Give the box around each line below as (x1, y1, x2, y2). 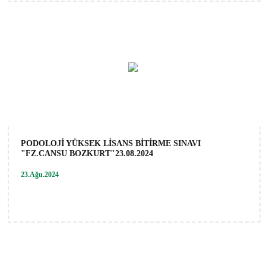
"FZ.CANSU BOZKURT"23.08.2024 (21, 148, 153, 158)
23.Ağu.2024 (21, 170, 59, 179)
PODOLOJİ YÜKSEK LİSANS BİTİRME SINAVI (21, 138, 201, 148)
